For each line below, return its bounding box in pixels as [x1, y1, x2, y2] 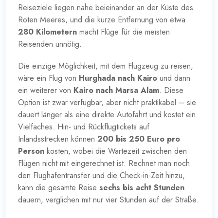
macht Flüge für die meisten [77, 26, 170, 37]
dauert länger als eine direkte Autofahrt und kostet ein [18, 109, 196, 120]
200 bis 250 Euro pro [97, 133, 180, 145]
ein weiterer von [18, 84, 73, 96]
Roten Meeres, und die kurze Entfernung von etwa [18, 14, 185, 25]
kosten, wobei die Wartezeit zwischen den [44, 145, 187, 157]
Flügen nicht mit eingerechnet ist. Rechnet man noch [18, 157, 190, 169]
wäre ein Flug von [18, 72, 79, 84]
